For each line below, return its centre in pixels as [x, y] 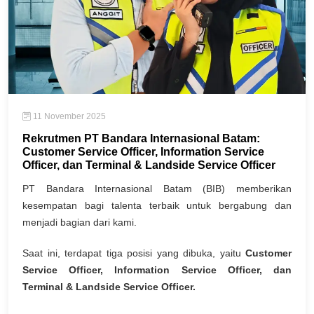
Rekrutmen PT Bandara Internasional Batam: [141, 139]
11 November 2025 [68, 117]
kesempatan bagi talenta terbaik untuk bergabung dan [157, 206]
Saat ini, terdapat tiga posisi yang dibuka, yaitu [134, 253]
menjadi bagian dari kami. [80, 223]
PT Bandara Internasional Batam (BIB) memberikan [157, 189]
